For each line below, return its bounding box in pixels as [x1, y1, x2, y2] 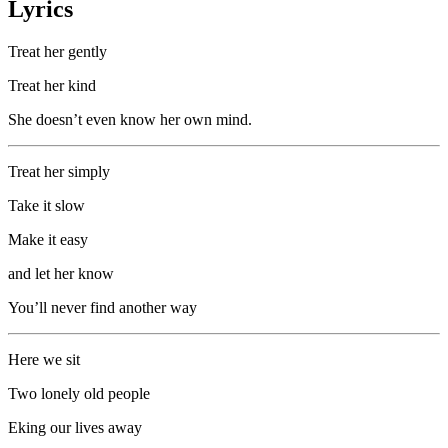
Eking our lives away [8, 418, 142, 436]
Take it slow [8, 196, 85, 214]
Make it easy [8, 230, 88, 248]
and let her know [8, 264, 114, 282]
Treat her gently [8, 42, 107, 60]
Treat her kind [8, 76, 96, 94]
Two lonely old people [8, 384, 150, 402]
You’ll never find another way [8, 298, 197, 316]
